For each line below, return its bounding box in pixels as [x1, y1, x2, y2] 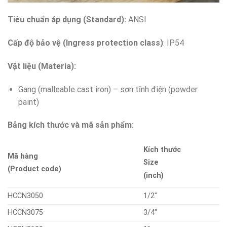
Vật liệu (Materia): [8, 61, 76, 71]
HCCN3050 [8, 192, 43, 201]
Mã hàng [8, 152, 38, 161]
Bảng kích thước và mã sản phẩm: [8, 120, 134, 130]
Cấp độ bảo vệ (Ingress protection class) [8, 38, 163, 48]
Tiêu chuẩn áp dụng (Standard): [8, 15, 126, 25]
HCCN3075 [8, 208, 43, 217]
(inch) [143, 171, 164, 180]
